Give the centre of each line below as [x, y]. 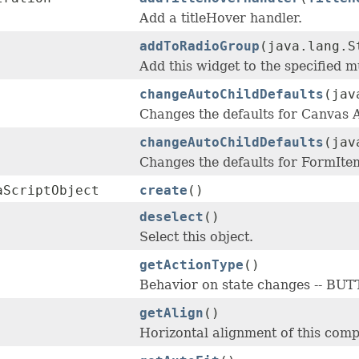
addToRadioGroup [200, 46]
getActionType [192, 265]
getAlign [171, 313]
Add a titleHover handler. [221, 18]
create [163, 191]
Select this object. [196, 237]
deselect [171, 217]
